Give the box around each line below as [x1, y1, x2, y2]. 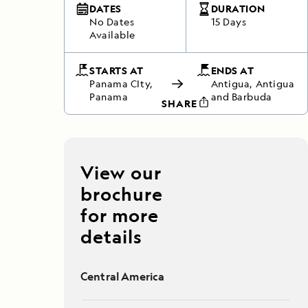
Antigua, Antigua [210, 77, 295, 90]
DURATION [210, 2, 265, 15]
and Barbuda [210, 90, 272, 103]
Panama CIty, [89, 77, 153, 90]
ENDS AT [210, 64, 254, 77]
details [80, 224, 142, 248]
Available [89, 28, 136, 41]
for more [80, 203, 159, 227]
